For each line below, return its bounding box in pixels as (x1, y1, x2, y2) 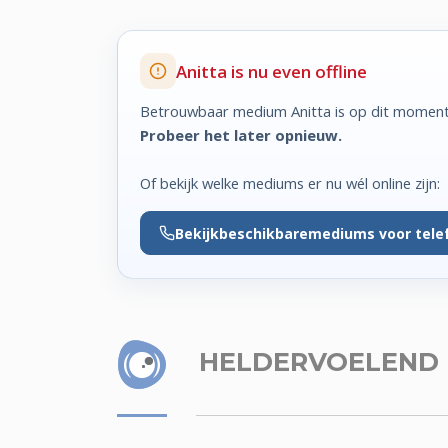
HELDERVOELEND (192, 345, 439, 377)
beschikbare (218, 223, 308, 243)
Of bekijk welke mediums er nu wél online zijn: (140, 172, 441, 193)
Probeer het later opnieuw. (140, 124, 343, 145)
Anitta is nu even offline (176, 59, 368, 83)
